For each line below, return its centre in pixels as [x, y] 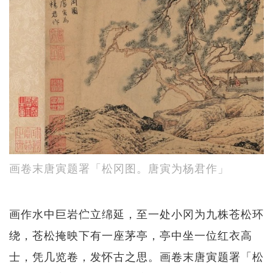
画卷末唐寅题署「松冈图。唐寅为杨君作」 [119, 168]
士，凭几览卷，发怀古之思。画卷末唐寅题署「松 [136, 256]
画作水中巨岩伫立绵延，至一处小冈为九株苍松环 [136, 214]
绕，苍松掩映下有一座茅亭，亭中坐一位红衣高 [131, 235]
